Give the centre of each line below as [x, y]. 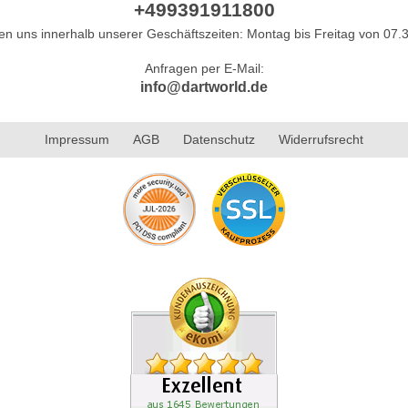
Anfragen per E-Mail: [204, 68]
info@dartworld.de [204, 87]
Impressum [77, 139]
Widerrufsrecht [321, 139]
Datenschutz [219, 139]
